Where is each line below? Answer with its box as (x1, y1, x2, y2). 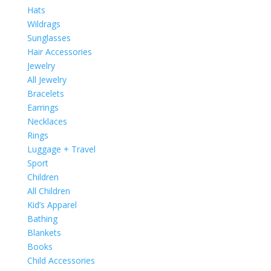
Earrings (27, 101, 59, 113)
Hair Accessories (27, 45, 92, 57)
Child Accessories (27, 254, 95, 266)
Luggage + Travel (27, 143, 96, 155)
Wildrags (27, 18, 60, 30)
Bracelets (27, 87, 64, 99)
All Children (27, 184, 70, 197)
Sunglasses (27, 31, 71, 44)
